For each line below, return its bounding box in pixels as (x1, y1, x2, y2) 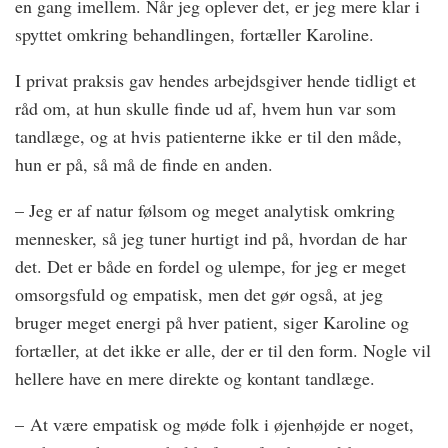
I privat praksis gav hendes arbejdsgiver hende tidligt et (15, 68, 416, 93)
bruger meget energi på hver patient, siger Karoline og (15, 310, 409, 335)
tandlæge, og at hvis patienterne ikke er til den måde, (15, 124, 402, 149)
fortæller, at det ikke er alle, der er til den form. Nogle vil (15, 338, 431, 363)
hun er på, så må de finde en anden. (15, 152, 279, 177)
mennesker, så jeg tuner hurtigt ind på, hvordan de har (15, 226, 407, 251)
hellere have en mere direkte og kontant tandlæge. (15, 366, 381, 391)
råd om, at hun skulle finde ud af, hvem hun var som (15, 96, 396, 121)
